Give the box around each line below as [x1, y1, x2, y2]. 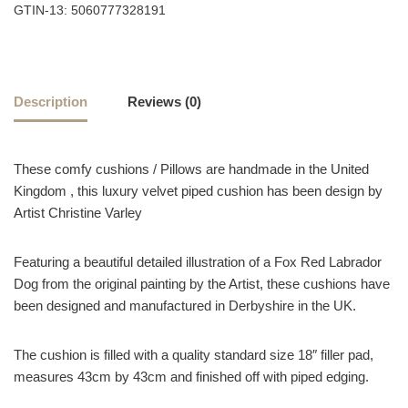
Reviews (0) [127, 93, 201, 109]
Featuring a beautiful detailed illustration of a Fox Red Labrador [14, 254, 382, 270]
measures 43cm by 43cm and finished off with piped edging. [14, 369, 369, 385]
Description [14, 93, 87, 109]
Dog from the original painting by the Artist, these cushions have [14, 276, 390, 292]
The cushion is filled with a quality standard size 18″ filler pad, [14, 347, 373, 363]
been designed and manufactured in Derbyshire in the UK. [14, 298, 356, 314]
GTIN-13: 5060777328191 [14, 4, 166, 18]
